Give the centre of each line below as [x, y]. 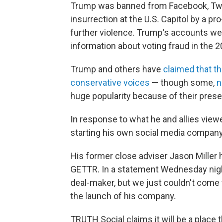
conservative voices [110, 82]
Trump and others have [116, 69]
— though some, [183, 82]
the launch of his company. [123, 196]
